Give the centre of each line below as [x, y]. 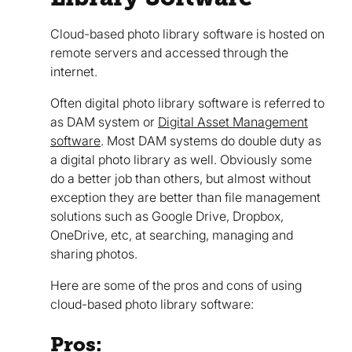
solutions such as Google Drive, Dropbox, [167, 216]
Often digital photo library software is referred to [187, 103]
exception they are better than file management [185, 198]
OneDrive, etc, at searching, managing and [172, 235]
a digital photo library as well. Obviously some [181, 160]
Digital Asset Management [233, 122]
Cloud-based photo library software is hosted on [187, 34]
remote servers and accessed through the [169, 53]
